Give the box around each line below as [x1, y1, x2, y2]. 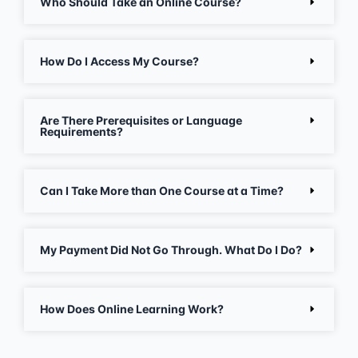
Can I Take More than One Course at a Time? [40, 183, 284, 197]
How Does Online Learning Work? [40, 301, 224, 316]
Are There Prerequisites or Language [40, 113, 242, 127]
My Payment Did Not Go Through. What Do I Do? [40, 242, 302, 257]
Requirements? [40, 124, 123, 138]
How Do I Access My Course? [40, 54, 199, 68]
